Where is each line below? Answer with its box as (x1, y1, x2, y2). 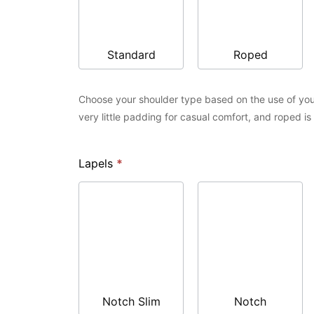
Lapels (78, 156, 116, 171)
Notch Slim (102, 294, 161, 309)
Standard (107, 48, 156, 62)
